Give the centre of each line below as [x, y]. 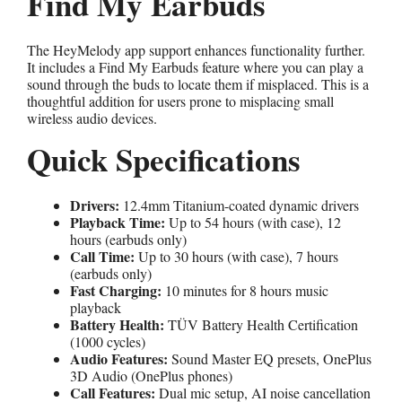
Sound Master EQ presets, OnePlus [270, 358]
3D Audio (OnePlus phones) [151, 375]
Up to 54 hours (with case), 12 [253, 222]
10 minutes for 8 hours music [245, 290]
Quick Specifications [164, 159]
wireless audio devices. [92, 118]
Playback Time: [118, 222]
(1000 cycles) [108, 341]
